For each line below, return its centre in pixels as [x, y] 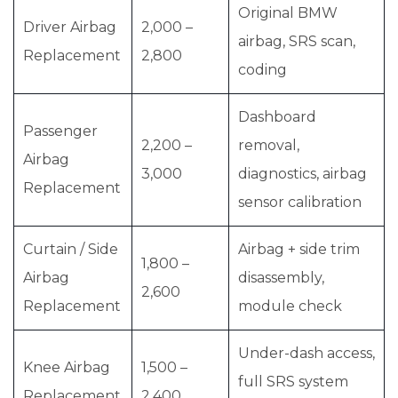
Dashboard [277, 117]
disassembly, [281, 278]
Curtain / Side [71, 249]
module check [290, 306]
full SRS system [293, 382]
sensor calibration [300, 202]
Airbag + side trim [299, 249]
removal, [269, 145]
